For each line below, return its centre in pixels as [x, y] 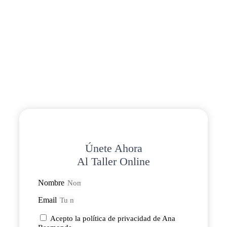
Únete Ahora [113, 148]
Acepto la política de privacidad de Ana [113, 219]
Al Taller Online [113, 162]
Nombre [52, 183]
